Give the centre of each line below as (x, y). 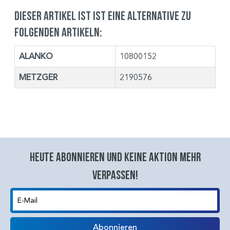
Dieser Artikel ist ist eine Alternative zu (103, 15)
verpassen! (115, 175)
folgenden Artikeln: (58, 32)
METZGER (38, 77)
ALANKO (36, 56)
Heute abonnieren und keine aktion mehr (115, 157)
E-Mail (20, 218)
